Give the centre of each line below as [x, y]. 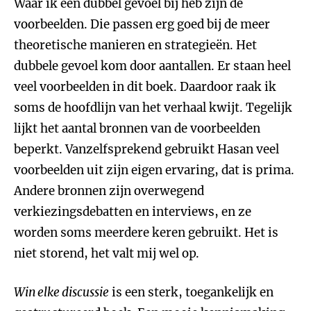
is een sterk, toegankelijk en [191, 292]
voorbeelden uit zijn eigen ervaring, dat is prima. [154, 170]
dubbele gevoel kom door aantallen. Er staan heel [152, 66]
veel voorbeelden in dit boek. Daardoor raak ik [145, 87]
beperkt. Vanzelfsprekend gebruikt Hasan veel [146, 149]
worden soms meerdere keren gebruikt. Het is [146, 233]
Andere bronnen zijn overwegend [109, 191]
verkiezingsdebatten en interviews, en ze [133, 212]
